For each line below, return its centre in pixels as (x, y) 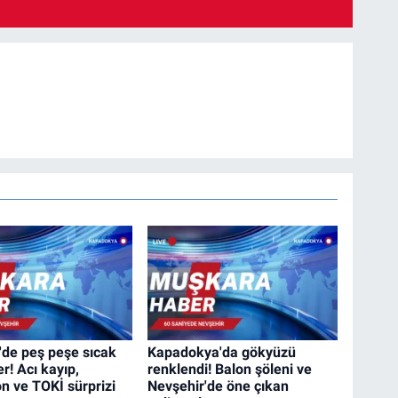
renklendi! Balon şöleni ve (230, 370)
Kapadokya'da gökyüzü (222, 353)
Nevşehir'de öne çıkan (219, 386)
